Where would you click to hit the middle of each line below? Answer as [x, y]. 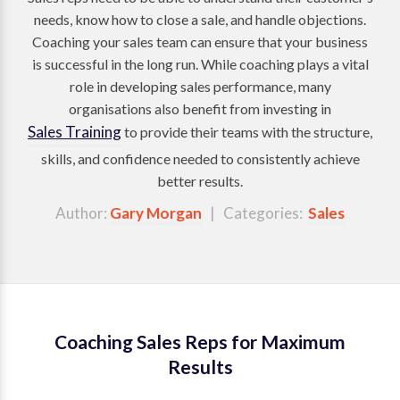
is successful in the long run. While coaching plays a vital [200, 64]
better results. [200, 181]
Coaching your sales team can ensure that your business [200, 42]
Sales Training [75, 132]
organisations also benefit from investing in [200, 108]
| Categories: [255, 213]
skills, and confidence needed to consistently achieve [200, 158]
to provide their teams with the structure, [247, 132]
